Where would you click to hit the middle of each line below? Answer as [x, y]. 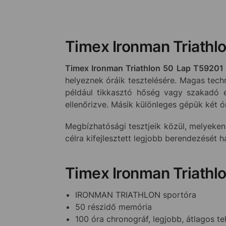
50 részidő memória [113, 207]
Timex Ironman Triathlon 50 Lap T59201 [144, 68]
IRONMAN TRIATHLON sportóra [135, 194]
